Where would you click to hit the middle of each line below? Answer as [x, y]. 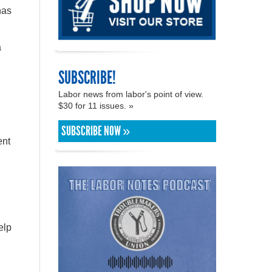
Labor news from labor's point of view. [131, 94]
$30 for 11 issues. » [97, 105]
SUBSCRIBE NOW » [96, 131]
